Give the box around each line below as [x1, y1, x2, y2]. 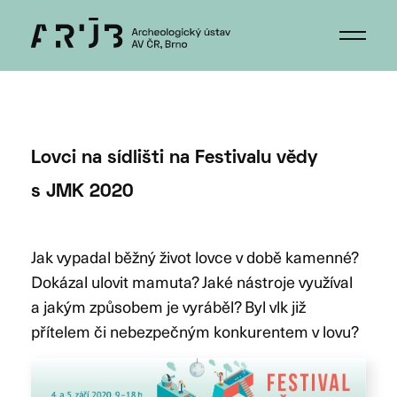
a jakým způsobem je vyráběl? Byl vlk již [31, 294, 306, 318]
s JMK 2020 [31, 183, 134, 200]
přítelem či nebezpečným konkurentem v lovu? [31, 319, 359, 343]
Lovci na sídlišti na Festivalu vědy [31, 150, 318, 167]
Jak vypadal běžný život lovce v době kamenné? [31, 245, 358, 269]
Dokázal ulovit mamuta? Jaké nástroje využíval [31, 269, 353, 293]
